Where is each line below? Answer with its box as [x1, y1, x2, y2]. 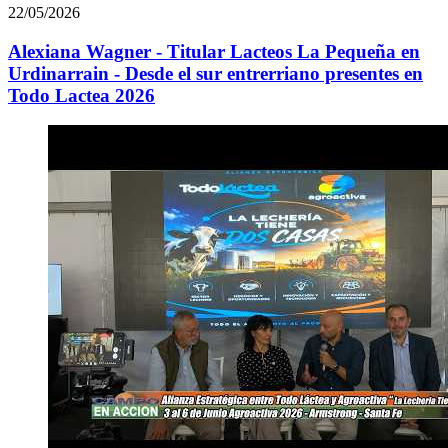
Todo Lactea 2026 [8, 84, 155, 106]
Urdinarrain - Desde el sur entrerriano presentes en [8, 62, 423, 84]
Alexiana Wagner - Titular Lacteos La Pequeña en [8, 40, 420, 62]
